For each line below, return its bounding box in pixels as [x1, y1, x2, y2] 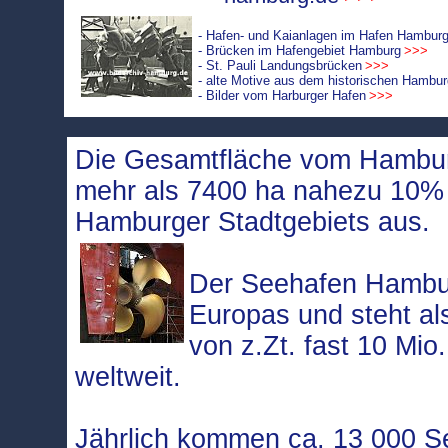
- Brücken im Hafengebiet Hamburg [198, 43, 401, 58]
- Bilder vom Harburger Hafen [198, 88, 366, 103]
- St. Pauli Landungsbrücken [198, 58, 362, 73]
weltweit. [75, 362, 189, 392]
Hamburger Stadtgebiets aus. [75, 207, 438, 237]
